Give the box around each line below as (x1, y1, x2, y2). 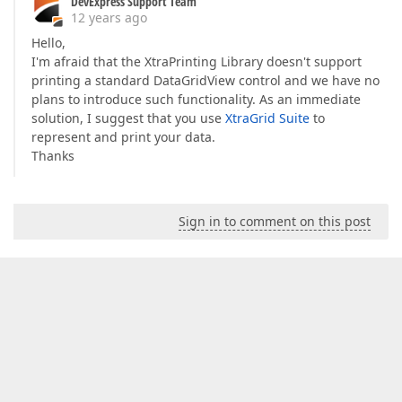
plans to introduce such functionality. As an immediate (31, 91, 361, 109)
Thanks (31, 147, 74, 165)
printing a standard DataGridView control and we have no (31, 72, 380, 90)
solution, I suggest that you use (31, 109, 225, 127)
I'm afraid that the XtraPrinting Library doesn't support (31, 53, 362, 71)
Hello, (31, 34, 66, 52)
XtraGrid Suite (225, 109, 310, 127)
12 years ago (71, 9, 147, 27)
